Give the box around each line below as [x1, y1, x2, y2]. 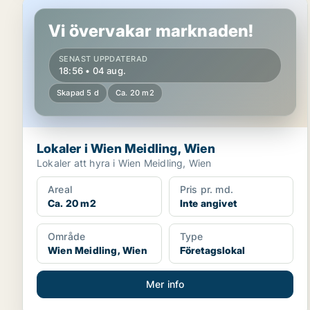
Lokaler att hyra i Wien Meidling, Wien [37, 157, 212, 169]
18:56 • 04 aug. [59, 65, 126, 76]
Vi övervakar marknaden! [48, 21, 254, 41]
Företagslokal [179, 244, 246, 256]
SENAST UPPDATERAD [59, 54, 148, 64]
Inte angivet [179, 197, 237, 209]
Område [48, 230, 86, 242]
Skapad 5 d [57, 88, 99, 98]
